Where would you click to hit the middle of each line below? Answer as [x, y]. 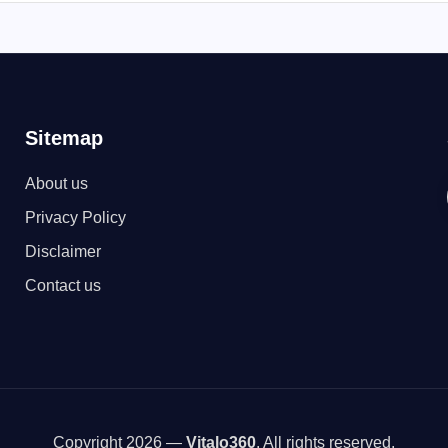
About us [56, 183]
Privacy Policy [75, 217]
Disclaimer [62, 251]
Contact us [62, 285]
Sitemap [63, 138]
